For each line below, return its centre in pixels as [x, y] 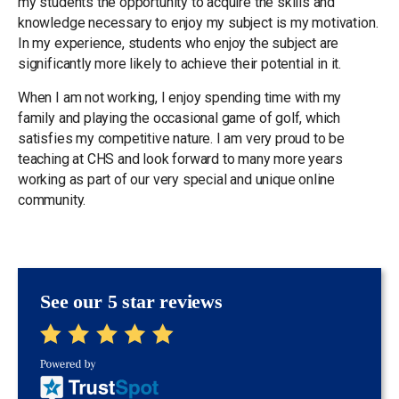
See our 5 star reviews [131, 302]
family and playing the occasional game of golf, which [179, 118]
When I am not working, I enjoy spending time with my [180, 98]
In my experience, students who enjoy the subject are [179, 43]
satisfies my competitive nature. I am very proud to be [181, 138]
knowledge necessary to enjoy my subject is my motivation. [198, 23]
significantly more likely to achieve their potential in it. [181, 64]
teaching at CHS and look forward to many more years [180, 159]
